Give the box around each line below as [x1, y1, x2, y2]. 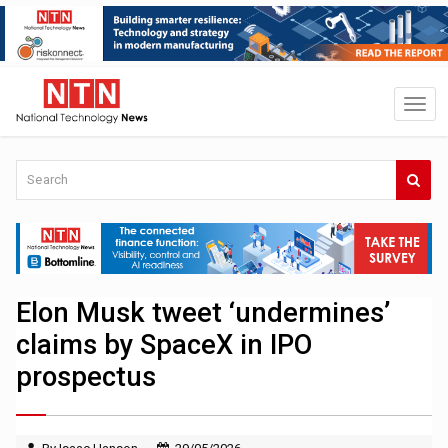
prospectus [16, 361, 157, 394]
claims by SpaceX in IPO [16, 329, 313, 362]
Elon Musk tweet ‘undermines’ [16, 297, 391, 330]
